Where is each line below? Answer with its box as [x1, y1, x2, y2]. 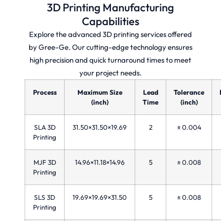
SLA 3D [34, 122, 56, 132]
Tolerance [174, 87, 204, 97]
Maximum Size [77, 87, 122, 97]
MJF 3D [33, 157, 56, 167]
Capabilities [82, 14, 139, 28]
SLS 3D [34, 192, 55, 202]
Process [33, 87, 57, 97]
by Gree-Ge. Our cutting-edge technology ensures [29, 42, 192, 52]
